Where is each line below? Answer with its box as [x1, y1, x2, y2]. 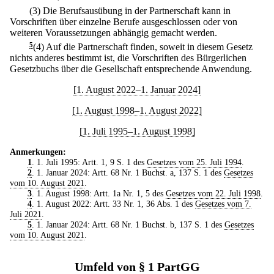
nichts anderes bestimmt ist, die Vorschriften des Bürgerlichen [10, 52, 246, 63]
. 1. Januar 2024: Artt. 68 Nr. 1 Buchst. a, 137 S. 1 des [31, 167, 224, 177]
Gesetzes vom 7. [194, 198, 251, 209]
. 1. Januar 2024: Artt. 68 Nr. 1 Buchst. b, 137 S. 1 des [31, 219, 224, 229]
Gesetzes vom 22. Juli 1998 [165, 188, 261, 198]
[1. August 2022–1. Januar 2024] [73, 84, 201, 95]
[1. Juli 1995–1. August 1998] [79, 125, 195, 136]
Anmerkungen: [10, 146, 66, 157]
